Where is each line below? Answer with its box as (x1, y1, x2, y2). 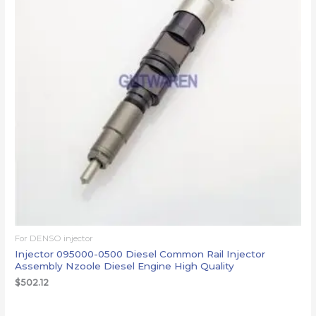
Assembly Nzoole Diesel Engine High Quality (15, 260, 235, 272)
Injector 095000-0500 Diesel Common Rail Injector (15, 248, 266, 260)
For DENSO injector (15, 233, 94, 243)
